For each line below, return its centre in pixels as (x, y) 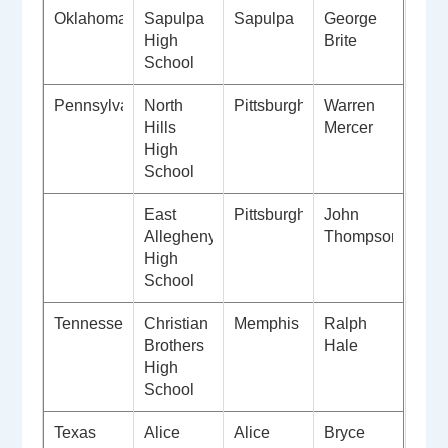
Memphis (267, 324)
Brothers (174, 346)
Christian (176, 324)
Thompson (364, 237)
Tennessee (93, 324)
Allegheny (180, 237)
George (351, 19)
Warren (350, 106)
